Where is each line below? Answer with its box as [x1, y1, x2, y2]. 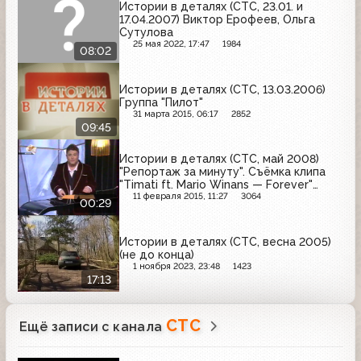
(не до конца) [119, 247, 194, 261]
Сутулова [119, 26, 173, 39]
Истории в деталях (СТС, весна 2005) [119, 234, 331, 248]
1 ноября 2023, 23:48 [132, 260, 220, 272]
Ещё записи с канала [19, 318, 166, 334]
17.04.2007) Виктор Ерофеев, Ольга [119, 13, 315, 27]
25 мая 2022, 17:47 [132, 39, 210, 50]
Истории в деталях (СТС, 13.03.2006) [119, 82, 326, 96]
